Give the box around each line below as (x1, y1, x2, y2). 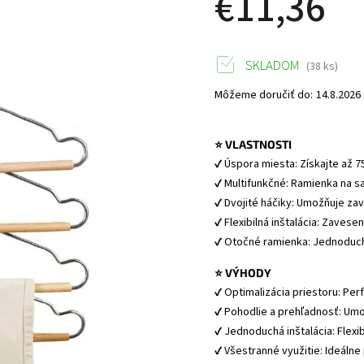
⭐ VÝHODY (214, 266, 272, 279)
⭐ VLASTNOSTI (214, 137, 292, 151)
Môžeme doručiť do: (214, 87, 314, 103)
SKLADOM (243, 56, 301, 76)
